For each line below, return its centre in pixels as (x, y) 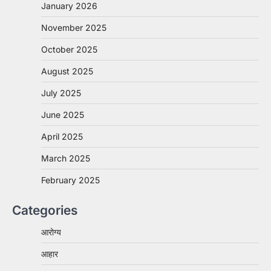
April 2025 (62, 136)
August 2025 (67, 71)
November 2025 (74, 27)
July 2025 (61, 93)
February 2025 (70, 180)
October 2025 (69, 49)
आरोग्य (51, 232)
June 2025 (63, 114)
